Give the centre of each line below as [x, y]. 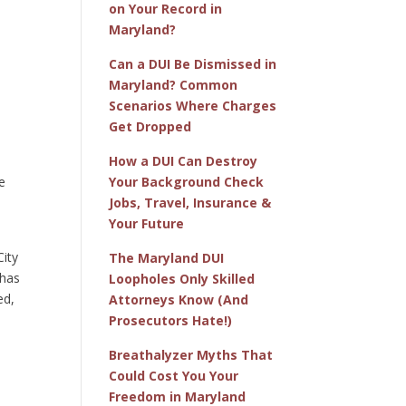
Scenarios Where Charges [193, 105]
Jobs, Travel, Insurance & [190, 202]
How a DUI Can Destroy [184, 160]
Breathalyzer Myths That [191, 354]
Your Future [147, 223]
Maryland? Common [174, 84]
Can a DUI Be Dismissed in [193, 63]
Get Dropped [150, 126]
